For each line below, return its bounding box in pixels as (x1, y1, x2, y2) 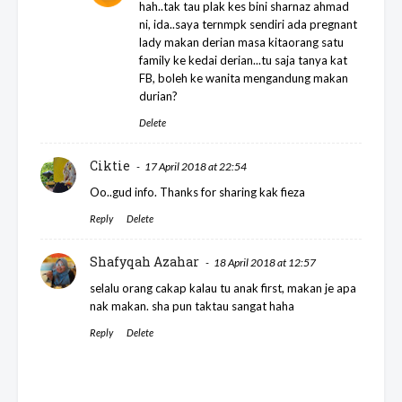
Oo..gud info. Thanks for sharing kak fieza (90, 185, 305, 200)
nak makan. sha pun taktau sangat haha (90, 299, 294, 314)
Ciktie (90, 157, 130, 175)
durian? (139, 89, 178, 104)
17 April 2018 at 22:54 (144, 160, 247, 174)
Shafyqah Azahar (90, 253, 199, 271)
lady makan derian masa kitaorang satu (139, 35, 344, 50)
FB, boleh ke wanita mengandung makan (139, 71, 348, 86)
